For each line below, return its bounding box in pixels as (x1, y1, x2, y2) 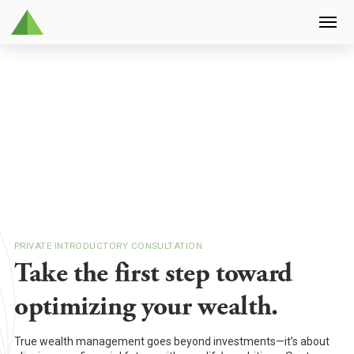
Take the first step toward (13, 256, 292, 291)
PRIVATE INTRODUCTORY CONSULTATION (13, 240, 203, 251)
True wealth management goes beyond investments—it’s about (13, 335, 330, 348)
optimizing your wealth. (13, 289, 278, 324)
